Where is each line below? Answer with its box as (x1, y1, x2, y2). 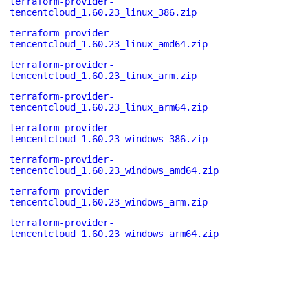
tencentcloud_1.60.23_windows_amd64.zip (10, 165, 219, 176)
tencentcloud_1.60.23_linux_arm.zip (10, 70, 197, 81)
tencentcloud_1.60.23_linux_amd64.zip (10, 38, 208, 49)
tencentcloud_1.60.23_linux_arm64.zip (10, 102, 208, 113)
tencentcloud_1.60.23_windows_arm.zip (10, 197, 208, 208)
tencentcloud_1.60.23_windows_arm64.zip (10, 228, 219, 239)
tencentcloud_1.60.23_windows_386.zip (10, 133, 208, 144)
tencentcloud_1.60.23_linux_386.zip (10, 7, 197, 18)
